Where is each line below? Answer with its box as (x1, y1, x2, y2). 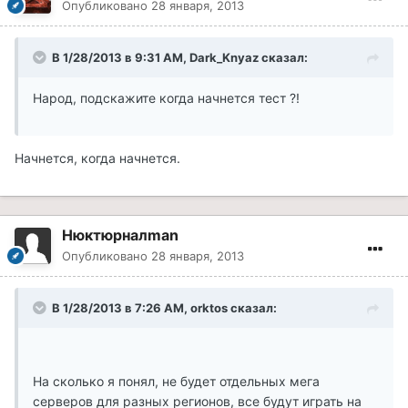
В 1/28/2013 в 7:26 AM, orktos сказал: (52, 301, 277, 316)
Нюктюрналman (62, 226, 178, 245)
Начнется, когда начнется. (15, 150, 180, 167)
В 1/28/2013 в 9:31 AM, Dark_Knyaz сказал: (52, 50, 308, 66)
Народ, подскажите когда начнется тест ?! (33, 90, 300, 107)
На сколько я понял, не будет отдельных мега (33, 373, 320, 390)
